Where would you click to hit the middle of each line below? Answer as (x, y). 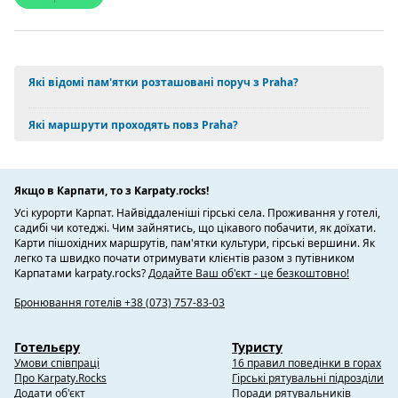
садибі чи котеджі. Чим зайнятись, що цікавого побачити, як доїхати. (195, 228)
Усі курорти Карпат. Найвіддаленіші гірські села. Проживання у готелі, (197, 213)
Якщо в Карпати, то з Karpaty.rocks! (111, 191)
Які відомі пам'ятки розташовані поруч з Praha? (163, 83)
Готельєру (47, 347)
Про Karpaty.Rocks (60, 378)
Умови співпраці (57, 363)
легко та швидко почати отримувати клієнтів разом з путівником (184, 259)
